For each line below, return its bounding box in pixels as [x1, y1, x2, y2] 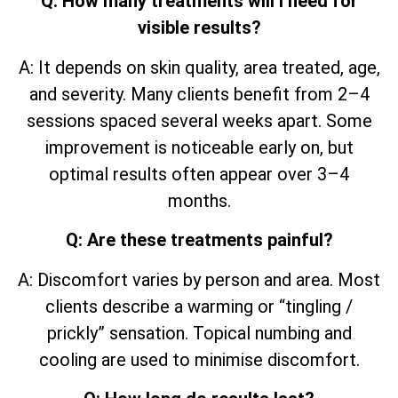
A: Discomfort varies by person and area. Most [18, 268, 380, 291]
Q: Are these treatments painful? [65, 229, 333, 251]
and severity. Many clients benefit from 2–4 [28, 83, 370, 105]
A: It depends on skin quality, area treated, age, [18, 56, 380, 78]
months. [167, 189, 231, 211]
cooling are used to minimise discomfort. [38, 348, 360, 370]
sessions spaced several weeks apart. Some [26, 109, 372, 131]
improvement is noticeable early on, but [44, 136, 354, 158]
